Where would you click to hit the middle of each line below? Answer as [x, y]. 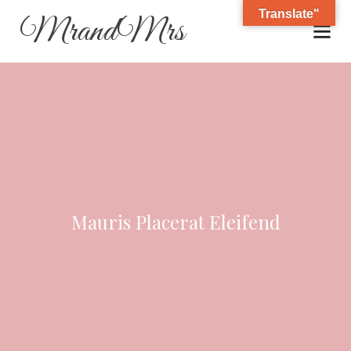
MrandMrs [102, 32]
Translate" [289, 14]
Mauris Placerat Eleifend [175, 222]
